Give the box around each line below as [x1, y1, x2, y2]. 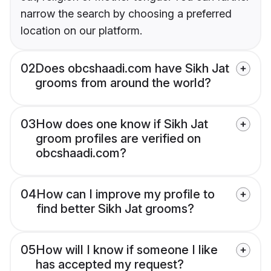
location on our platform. [21, 24, 142, 38]
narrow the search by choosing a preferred [21, 7, 232, 21]
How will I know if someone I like [36, 243, 218, 258]
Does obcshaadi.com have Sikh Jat [35, 61, 229, 76]
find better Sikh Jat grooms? [36, 201, 194, 217]
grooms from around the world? [35, 76, 211, 91]
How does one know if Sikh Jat [36, 117, 208, 132]
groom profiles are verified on [36, 131, 201, 146]
